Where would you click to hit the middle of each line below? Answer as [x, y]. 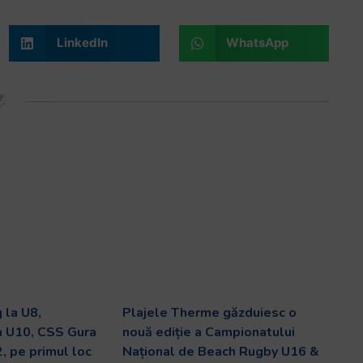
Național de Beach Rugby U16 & [220, 351]
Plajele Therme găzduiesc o [209, 312]
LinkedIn [82, 43]
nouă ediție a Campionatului [208, 332]
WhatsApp [258, 43]
